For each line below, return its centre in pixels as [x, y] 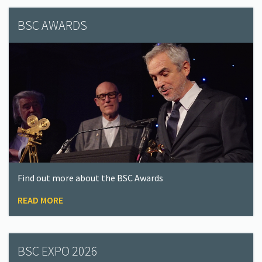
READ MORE [40, 200]
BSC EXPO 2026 [58, 251]
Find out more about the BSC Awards [90, 177]
